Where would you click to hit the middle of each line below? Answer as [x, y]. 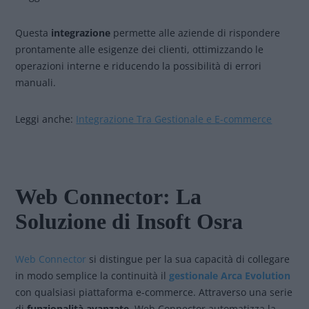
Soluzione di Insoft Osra [129, 221]
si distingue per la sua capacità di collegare [188, 259]
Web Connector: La [109, 197]
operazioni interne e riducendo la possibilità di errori [139, 66]
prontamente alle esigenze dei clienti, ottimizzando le [140, 49]
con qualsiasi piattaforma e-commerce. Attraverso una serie [154, 292]
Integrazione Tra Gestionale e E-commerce [174, 119]
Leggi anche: [46, 119]
